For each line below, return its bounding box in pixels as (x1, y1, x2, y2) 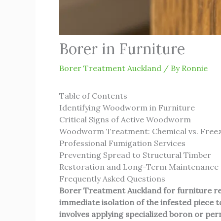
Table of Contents (59, 91, 127, 101)
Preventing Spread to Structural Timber (59, 150, 211, 160)
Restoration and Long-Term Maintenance (59, 162, 219, 172)
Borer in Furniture (59, 39, 185, 58)
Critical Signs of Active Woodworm (59, 114, 191, 124)
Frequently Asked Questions (59, 174, 165, 184)
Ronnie (182, 63, 208, 73)
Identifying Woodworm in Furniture (59, 103, 195, 112)
